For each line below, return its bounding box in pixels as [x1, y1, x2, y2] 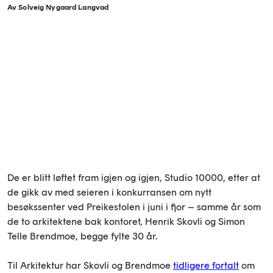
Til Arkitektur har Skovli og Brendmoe [7, 260, 173, 272]
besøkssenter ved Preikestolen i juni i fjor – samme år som [7, 201, 261, 213]
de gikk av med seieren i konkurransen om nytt [7, 186, 211, 199]
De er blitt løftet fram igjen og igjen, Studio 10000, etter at [7, 172, 260, 184]
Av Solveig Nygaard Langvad [7, 3, 109, 12]
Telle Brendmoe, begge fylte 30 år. [7, 230, 160, 243]
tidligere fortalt [173, 260, 239, 272]
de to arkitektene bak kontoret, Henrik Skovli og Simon [7, 216, 245, 228]
